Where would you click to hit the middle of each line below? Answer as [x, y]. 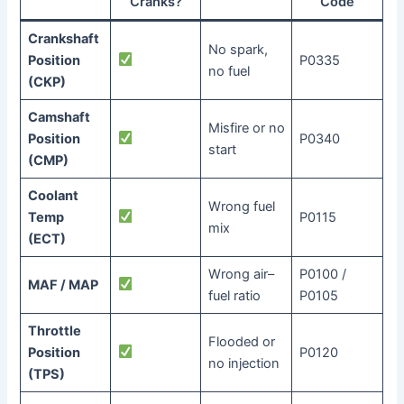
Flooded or [241, 341]
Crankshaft [63, 38]
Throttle [54, 331]
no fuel [229, 71]
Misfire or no [246, 128]
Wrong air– [241, 274]
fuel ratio [234, 295]
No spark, [238, 49]
